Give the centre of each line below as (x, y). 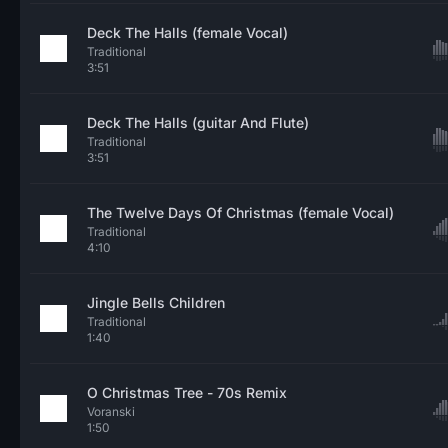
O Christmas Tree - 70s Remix (187, 392)
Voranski (111, 411)
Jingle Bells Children (156, 302)
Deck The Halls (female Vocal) (187, 32)
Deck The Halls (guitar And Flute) (198, 122)
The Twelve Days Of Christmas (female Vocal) (240, 212)
